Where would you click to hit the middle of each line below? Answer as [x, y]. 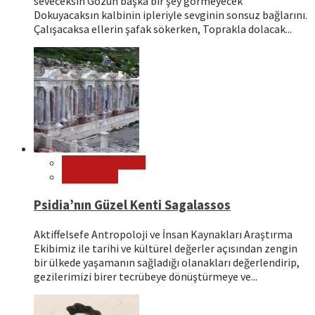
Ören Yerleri [90, 177]
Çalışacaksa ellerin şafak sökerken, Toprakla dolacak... [163, 29]
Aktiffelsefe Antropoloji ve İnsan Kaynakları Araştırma [163, 234]
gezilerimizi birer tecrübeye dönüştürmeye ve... [146, 276]
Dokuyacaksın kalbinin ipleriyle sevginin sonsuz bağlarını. [171, 15]
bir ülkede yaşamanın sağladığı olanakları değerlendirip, [167, 262]
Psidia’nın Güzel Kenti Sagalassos [132, 205]
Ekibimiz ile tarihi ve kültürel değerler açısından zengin [166, 248]
